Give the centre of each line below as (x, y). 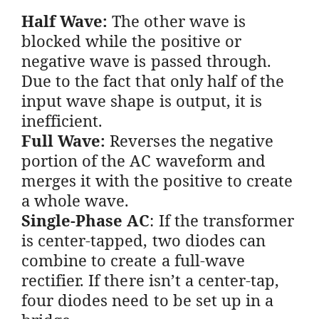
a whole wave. (75, 200)
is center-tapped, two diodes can (143, 240)
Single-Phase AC (86, 220)
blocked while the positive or (131, 40)
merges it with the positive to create (157, 180)
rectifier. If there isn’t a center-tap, (151, 279)
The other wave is (177, 20)
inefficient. (62, 120)
